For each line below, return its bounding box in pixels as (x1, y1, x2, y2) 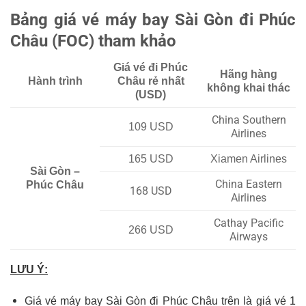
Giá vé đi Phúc (113, 61, 188, 73)
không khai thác (207, 82, 290, 94)
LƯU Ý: (10, 264, 48, 275)
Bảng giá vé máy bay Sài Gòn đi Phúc (10, 10, 296, 29)
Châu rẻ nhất (117, 75, 184, 87)
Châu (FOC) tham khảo (10, 31, 176, 51)
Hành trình (27, 75, 83, 87)
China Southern (211, 113, 286, 126)
